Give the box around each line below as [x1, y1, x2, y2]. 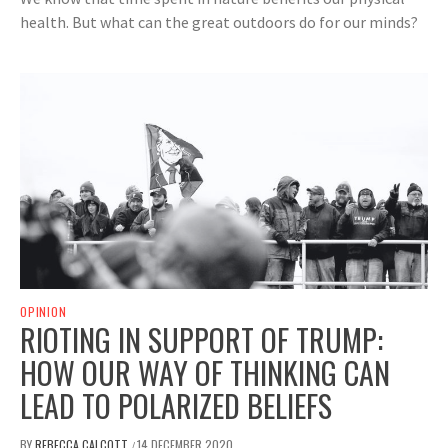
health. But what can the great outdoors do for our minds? [20, 12, 418, 33]
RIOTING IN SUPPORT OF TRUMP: [20, 316, 383, 362]
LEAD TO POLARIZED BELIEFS [20, 382, 332, 428]
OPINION [20, 302, 67, 320]
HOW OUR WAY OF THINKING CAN [20, 349, 390, 395]
